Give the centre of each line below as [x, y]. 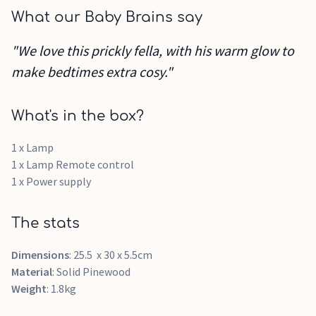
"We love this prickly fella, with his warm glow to [153, 50]
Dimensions [40, 255]
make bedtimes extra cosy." [92, 72]
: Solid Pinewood [91, 272]
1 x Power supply [52, 181]
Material [32, 272]
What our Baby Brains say [107, 17]
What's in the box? [78, 116]
